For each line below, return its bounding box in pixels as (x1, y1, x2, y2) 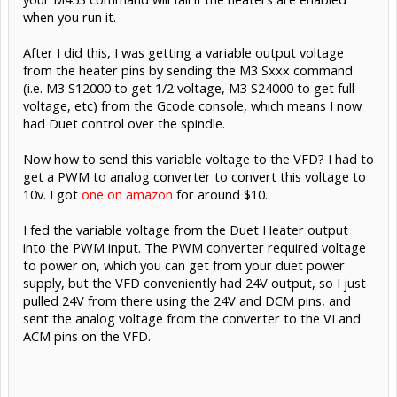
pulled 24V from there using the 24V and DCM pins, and (23, 291, 351, 309)
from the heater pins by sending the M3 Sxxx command (23, 60, 353, 79)
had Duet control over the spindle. (23, 113, 225, 132)
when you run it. (23, 7, 116, 26)
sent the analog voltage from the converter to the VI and (23, 308, 361, 327)
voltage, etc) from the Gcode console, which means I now (23, 96, 362, 114)
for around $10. (173, 184, 268, 203)
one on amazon (82, 184, 173, 203)
